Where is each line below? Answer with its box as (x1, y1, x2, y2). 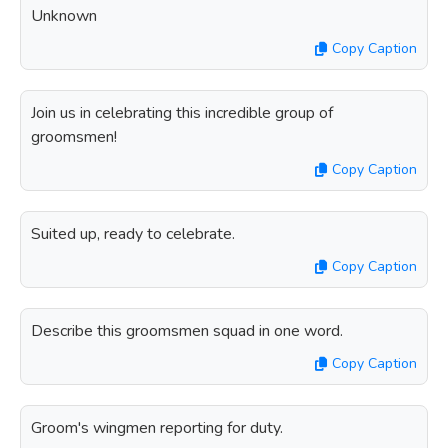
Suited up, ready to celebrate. (31, 223, 235, 245)
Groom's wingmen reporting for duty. (31, 417, 283, 439)
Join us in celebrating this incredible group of (31, 102, 333, 124)
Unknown (31, 5, 97, 27)
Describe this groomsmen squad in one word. (31, 320, 343, 342)
